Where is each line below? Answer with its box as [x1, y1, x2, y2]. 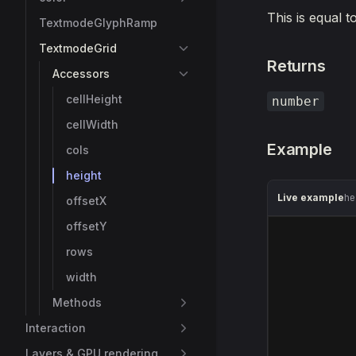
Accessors [52, 67, 110, 80]
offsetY [66, 219, 107, 233]
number [272, 94, 319, 109]
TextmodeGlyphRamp [39, 16, 157, 29]
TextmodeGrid [39, 41, 117, 55]
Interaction [25, 321, 86, 335]
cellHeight [66, 92, 122, 106]
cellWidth [66, 118, 118, 131]
